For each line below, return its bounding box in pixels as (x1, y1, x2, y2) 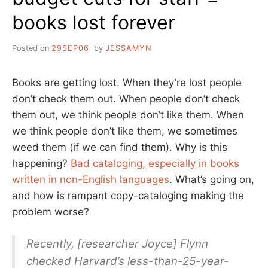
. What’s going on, (169, 173, 254, 185)
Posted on (12, 43, 51, 53)
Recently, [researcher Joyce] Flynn (26, 237, 208, 251)
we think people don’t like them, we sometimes (12, 124, 237, 137)
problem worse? (12, 205, 89, 218)
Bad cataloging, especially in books (71, 157, 239, 169)
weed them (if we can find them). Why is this (12, 141, 227, 153)
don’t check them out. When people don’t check (12, 92, 240, 105)
